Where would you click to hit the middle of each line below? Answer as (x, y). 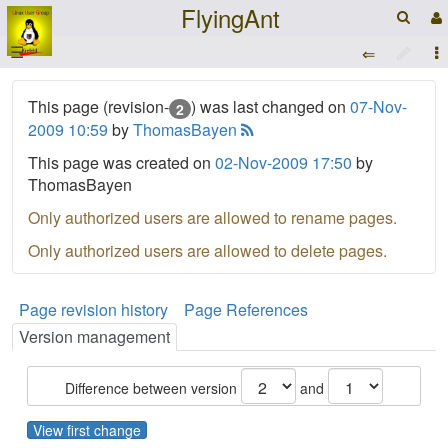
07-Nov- (378, 106)
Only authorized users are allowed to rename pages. (212, 217)
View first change (87, 429)
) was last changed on (270, 106)
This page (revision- (98, 106)
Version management (94, 336)
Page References (246, 309)
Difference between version (153, 387)
